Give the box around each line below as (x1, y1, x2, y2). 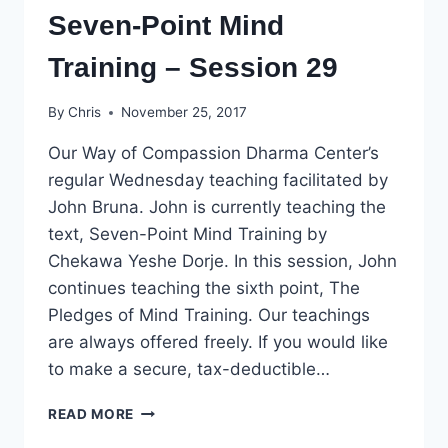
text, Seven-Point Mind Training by (48, 224, 327, 245)
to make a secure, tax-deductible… (48, 359, 330, 380)
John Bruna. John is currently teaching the (48, 197, 386, 218)
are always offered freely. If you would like (48, 332, 388, 353)
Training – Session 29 (48, 51, 338, 83)
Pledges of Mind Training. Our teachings (48, 305, 370, 326)
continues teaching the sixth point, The (48, 278, 360, 299)
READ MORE (48, 406, 135, 423)
